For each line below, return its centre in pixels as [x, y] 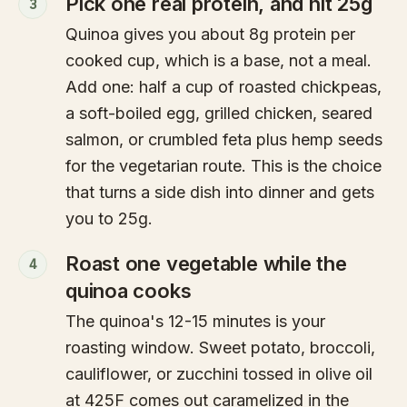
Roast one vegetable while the [206, 264]
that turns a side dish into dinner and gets [220, 193]
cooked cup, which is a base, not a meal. [218, 61]
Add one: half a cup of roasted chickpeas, [223, 87]
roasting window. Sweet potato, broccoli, [220, 348]
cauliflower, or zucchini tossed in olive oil [219, 374]
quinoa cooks [129, 291]
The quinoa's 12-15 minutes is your [195, 322]
